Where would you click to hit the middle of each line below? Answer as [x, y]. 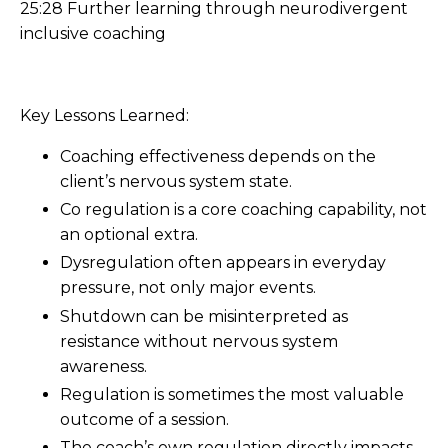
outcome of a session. [144, 419]
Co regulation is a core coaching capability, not [243, 210]
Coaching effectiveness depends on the [218, 156]
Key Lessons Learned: [104, 115]
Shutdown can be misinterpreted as [204, 316]
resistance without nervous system [199, 341]
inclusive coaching [93, 33]
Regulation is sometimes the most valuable [232, 394]
